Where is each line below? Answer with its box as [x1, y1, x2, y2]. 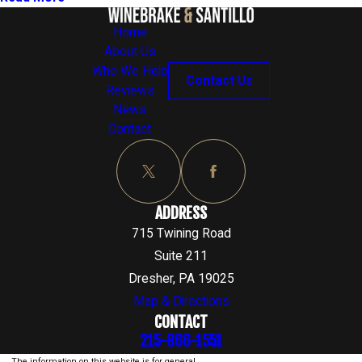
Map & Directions [133, 293, 229, 309]
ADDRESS [155, 202, 207, 223]
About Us [103, 44, 156, 59]
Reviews [105, 82, 154, 98]
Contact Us [185, 73, 253, 88]
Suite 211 [154, 248, 208, 263]
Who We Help [91, 63, 168, 78]
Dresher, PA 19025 [128, 271, 234, 286]
